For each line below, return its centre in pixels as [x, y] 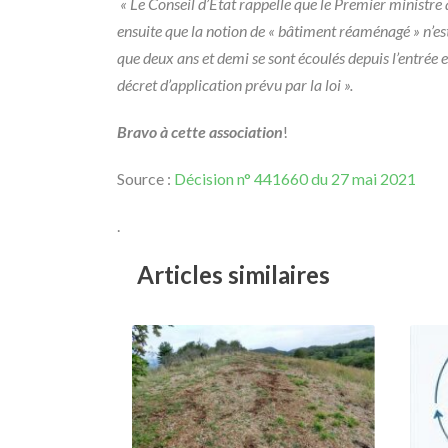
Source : [145, 178]
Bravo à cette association [200, 131]
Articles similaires [233, 274]
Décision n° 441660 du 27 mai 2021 [295, 178]
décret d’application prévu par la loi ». [235, 84]
